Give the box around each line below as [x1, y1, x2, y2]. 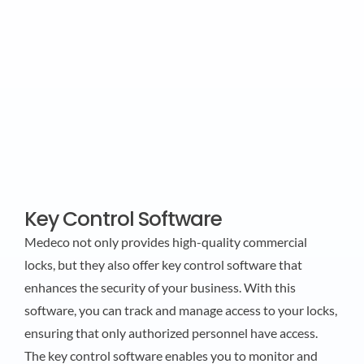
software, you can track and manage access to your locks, [24, 301, 337, 318]
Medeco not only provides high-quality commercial [24, 233, 307, 249]
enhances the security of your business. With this [24, 279, 296, 295]
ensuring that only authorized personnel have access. [24, 324, 318, 340]
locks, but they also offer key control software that [24, 256, 302, 272]
